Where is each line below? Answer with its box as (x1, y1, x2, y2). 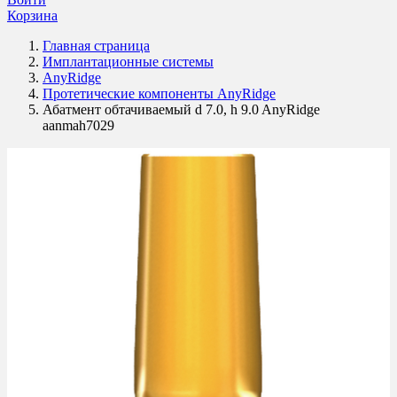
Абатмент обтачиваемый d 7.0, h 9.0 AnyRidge (43, 102, 320, 117)
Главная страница (43, 38, 150, 53)
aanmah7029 (43, 118, 114, 133)
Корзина (7, 8, 58, 23)
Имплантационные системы (43, 54, 214, 69)
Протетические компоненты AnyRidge (43, 86, 276, 101)
